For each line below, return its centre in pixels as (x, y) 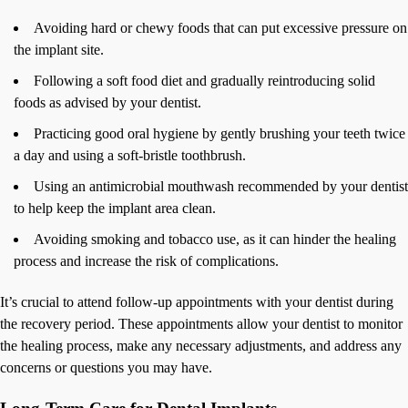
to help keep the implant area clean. (115, 208)
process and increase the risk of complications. (146, 260)
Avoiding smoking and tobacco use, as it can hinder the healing (215, 239)
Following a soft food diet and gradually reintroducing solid (204, 80)
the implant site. (59, 49)
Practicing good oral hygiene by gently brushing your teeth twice (219, 133)
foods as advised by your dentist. (107, 102)
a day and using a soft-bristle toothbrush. (130, 155)
